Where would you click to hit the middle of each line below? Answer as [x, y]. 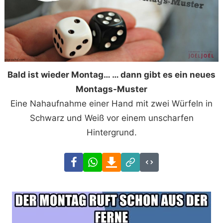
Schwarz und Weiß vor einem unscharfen [111, 118]
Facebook [102, 160]
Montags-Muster [111, 89]
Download [141, 160]
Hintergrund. [111, 133]
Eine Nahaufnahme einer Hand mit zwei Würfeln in [111, 104]
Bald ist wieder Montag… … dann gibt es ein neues [111, 75]
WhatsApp [122, 160]
